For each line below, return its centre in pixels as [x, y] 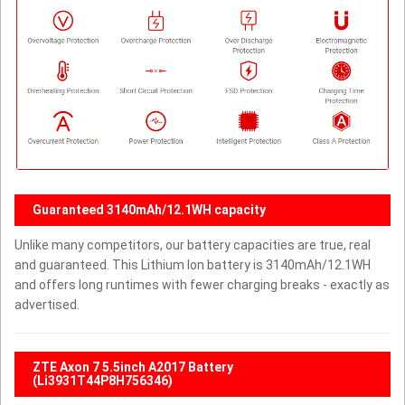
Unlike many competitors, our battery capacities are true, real [193, 245]
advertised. [47, 304]
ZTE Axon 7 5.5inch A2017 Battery [133, 367]
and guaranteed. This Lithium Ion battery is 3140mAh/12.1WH [193, 264]
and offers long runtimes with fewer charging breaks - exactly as [202, 284]
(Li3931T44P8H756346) [103, 380]
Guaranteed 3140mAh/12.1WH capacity [149, 209]
